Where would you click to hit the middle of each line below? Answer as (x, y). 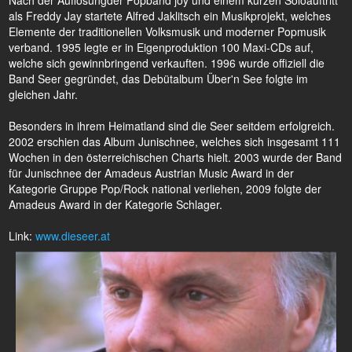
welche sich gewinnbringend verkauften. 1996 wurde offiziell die (167, 63)
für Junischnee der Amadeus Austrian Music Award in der (151, 173)
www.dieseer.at (73, 236)
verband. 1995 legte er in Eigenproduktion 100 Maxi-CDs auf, (161, 47)
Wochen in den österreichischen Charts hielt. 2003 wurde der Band (175, 157)
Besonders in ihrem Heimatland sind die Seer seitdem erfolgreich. (172, 126)
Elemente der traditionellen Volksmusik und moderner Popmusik (167, 31)
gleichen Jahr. (43, 94)
